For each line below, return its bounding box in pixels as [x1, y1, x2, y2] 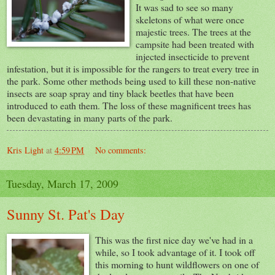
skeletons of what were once [136, 12, 244, 26]
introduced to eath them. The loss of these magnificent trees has [7, 98, 251, 112]
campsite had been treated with [136, 37, 254, 50]
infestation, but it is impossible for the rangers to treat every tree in [7, 61, 259, 75]
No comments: [95, 144, 147, 156]
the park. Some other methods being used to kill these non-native [7, 74, 256, 87]
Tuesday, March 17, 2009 [6, 176, 118, 191]
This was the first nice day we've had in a [95, 233, 253, 246]
